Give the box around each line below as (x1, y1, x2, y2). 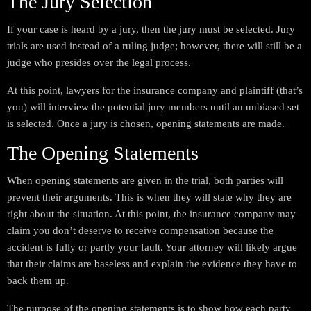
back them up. (7, 275, 69, 286)
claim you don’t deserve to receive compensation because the (7, 225, 274, 236)
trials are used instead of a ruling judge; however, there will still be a (7, 40, 302, 51)
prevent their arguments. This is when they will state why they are (7, 192, 292, 203)
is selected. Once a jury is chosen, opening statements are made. (7, 118, 285, 129)
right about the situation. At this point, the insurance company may (7, 208, 296, 219)
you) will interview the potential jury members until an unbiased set (7, 101, 299, 112)
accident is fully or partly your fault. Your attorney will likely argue (7, 242, 297, 253)
